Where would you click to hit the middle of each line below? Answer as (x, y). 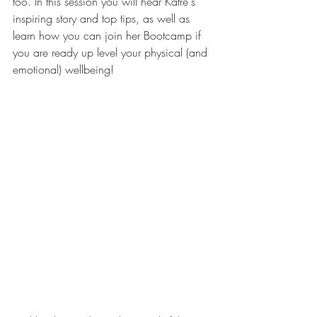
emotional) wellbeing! (65, 69)
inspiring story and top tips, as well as (103, 18)
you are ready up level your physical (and (112, 52)
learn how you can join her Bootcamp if (109, 35)
